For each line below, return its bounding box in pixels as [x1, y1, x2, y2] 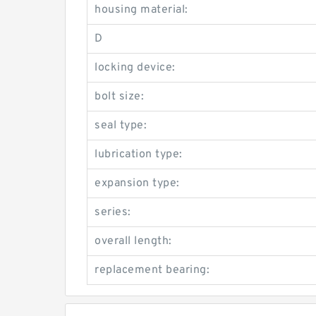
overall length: [95, 234, 172, 249]
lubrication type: [95, 147, 183, 162]
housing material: [95, 3, 188, 18]
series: [95, 205, 131, 220]
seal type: [95, 119, 147, 133]
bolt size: [95, 90, 144, 104]
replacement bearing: [95, 263, 209, 278]
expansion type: [95, 176, 180, 191]
